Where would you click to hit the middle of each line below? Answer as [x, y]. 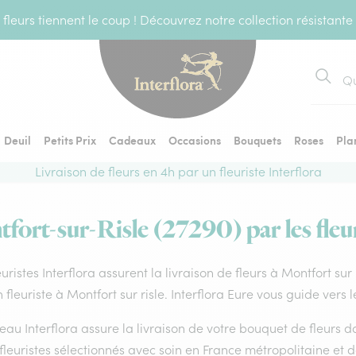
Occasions [195, 140]
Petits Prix [70, 140]
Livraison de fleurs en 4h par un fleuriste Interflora [178, 172]
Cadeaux [132, 140]
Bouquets [257, 140]
